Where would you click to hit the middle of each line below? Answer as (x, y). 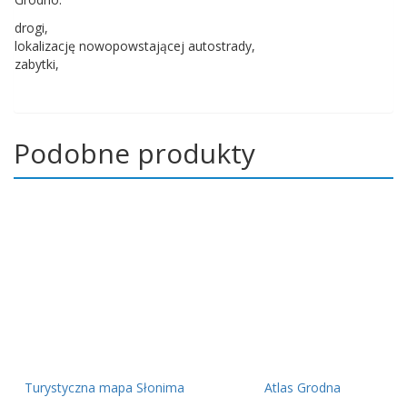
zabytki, (37, 64)
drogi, (31, 27)
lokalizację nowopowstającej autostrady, (135, 45)
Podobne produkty (134, 153)
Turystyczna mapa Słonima (105, 387)
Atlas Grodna (302, 387)
